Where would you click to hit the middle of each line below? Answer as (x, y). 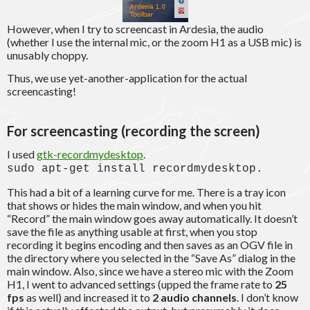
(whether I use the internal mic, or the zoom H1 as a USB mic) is (154, 42)
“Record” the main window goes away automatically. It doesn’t (152, 219)
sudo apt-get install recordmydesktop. (135, 169)
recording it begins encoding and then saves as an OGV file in (150, 245)
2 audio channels (194, 298)
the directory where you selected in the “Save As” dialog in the (151, 258)
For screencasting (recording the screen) (134, 131)
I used (22, 154)
